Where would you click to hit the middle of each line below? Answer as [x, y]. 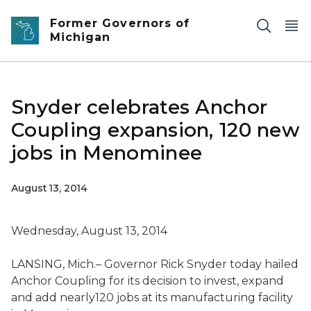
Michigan [81, 37]
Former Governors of [120, 23]
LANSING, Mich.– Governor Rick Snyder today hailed [155, 264]
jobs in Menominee [107, 153]
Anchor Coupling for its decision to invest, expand [148, 281]
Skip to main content [62, 15]
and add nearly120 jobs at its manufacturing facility [152, 297]
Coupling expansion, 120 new [155, 130]
